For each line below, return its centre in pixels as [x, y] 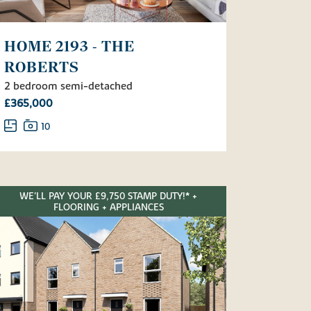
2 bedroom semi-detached [68, 86]
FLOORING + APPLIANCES [108, 207]
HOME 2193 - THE [69, 46]
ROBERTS [42, 67]
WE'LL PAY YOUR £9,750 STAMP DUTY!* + [108, 196]
